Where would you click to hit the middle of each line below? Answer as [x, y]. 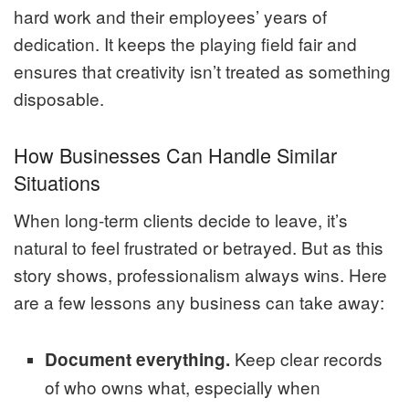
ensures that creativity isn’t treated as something [202, 71]
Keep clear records [307, 358]
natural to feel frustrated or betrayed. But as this [199, 246]
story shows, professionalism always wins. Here [200, 274]
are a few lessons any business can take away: [199, 301]
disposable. [59, 99]
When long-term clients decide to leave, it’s [181, 219]
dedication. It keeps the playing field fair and [185, 44]
